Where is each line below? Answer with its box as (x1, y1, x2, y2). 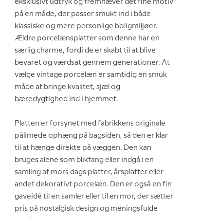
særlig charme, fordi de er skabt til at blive (15, 47, 156, 54)
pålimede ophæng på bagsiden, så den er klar (15, 132, 168, 140)
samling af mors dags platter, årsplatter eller (15, 169, 163, 176)
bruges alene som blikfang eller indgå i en (15, 157, 154, 164)
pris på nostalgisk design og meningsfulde (15, 205, 158, 213)
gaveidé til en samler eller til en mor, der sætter (15, 193, 173, 200)
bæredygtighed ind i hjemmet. (15, 96, 118, 103)
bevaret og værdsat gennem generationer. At (15, 59, 170, 67)
